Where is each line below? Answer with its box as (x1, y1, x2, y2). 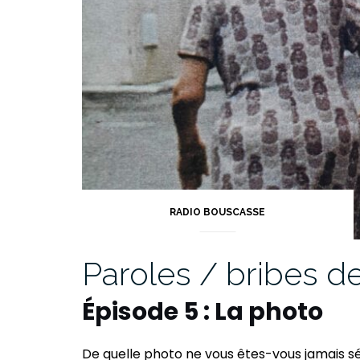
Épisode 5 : (82, 294, 215, 329)
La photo (215, 294, 323, 329)
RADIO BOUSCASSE (170, 206, 266, 218)
